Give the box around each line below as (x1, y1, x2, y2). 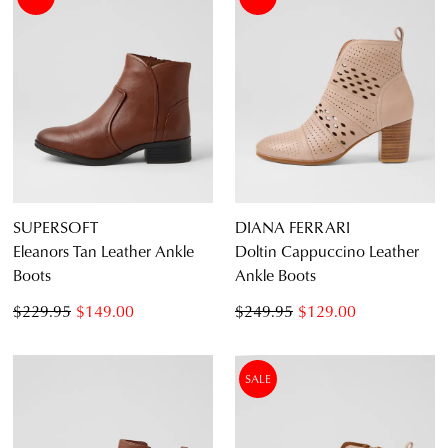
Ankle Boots (235, 263, 316, 287)
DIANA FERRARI (235, 215, 350, 239)
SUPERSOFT (13, 215, 98, 239)
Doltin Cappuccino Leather (235, 239, 419, 263)
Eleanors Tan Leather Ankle (13, 239, 194, 263)
